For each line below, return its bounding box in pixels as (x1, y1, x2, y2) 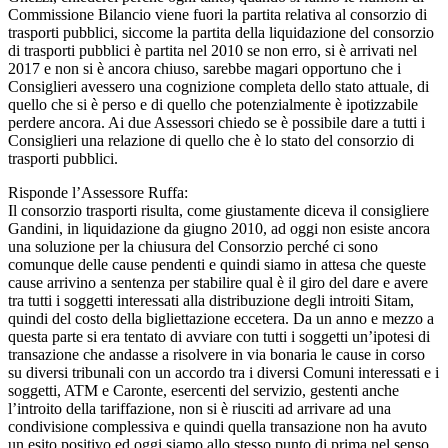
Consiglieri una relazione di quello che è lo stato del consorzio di (8, 131, 414, 149)
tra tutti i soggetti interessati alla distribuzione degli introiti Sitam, (8, 291, 414, 309)
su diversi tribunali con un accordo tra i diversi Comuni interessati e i (8, 363, 439, 381)
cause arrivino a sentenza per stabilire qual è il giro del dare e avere (8, 273, 428, 291)
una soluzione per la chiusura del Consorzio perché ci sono (8, 237, 378, 255)
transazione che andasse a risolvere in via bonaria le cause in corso (8, 345, 425, 363)
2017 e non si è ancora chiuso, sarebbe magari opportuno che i (8, 59, 401, 77)
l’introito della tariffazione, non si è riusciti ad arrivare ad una (8, 399, 391, 417)
